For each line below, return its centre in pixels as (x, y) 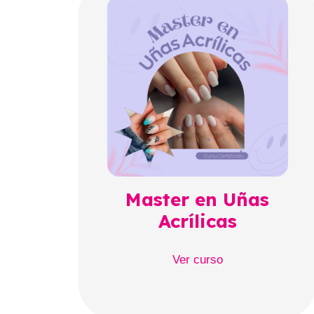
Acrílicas (197, 221)
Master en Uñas (198, 200)
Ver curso (197, 259)
